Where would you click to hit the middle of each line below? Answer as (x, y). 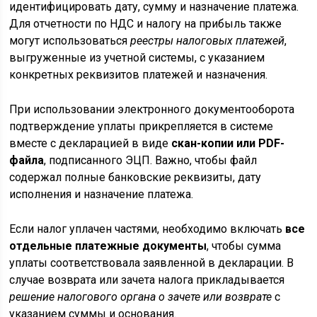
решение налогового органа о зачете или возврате (141, 297)
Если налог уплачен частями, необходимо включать (148, 229)
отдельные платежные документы (108, 246)
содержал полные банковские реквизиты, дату (136, 178)
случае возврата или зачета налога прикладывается (147, 280)
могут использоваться (70, 41)
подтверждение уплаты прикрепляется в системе (142, 127)
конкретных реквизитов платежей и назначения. (139, 75)
